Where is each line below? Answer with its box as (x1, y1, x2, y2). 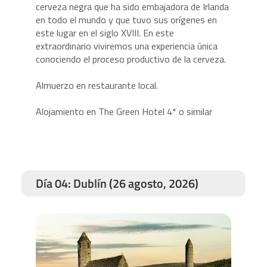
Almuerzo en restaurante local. (35, 78, 158, 93)
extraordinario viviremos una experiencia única (35, 39, 218, 54)
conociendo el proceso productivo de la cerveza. (35, 52, 226, 67)
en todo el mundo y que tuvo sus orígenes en (35, 13, 217, 27)
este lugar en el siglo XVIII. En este (35, 26, 174, 41)
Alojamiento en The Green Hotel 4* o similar (35, 104, 215, 119)
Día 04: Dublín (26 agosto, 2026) (35, 174, 198, 193)
